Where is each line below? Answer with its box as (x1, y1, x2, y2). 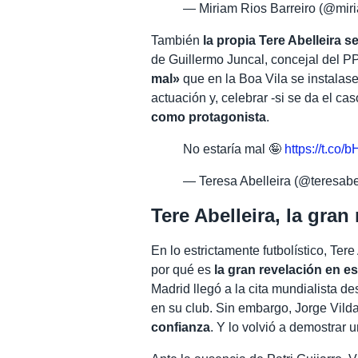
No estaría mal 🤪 (183, 141, 285, 156)
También (151, 33, 204, 47)
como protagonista (151, 109, 267, 124)
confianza (151, 320, 211, 335)
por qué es (151, 263, 215, 277)
